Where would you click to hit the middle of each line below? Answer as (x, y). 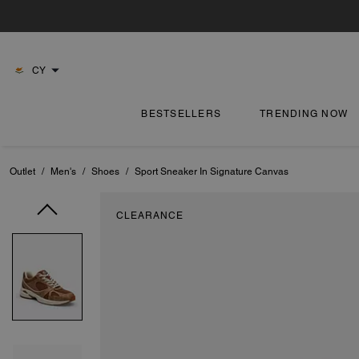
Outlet (22, 171)
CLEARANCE (150, 216)
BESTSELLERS (182, 114)
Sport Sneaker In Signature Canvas (212, 171)
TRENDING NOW (304, 114)
